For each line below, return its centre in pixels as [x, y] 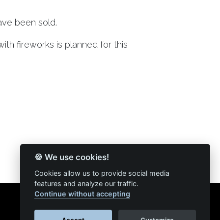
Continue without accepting [82, 194]
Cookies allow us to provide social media [102, 173]
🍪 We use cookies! [71, 157]
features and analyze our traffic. [87, 183]
